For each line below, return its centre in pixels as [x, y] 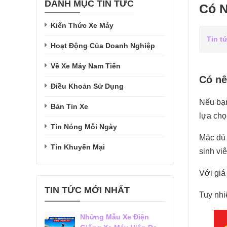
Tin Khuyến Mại [78, 147]
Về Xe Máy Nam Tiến [86, 66]
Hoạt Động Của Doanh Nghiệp [103, 46]
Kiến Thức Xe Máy [82, 25]
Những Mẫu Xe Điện [115, 217]
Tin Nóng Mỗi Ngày [84, 127]
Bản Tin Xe [69, 106]
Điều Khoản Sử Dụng [87, 86]
